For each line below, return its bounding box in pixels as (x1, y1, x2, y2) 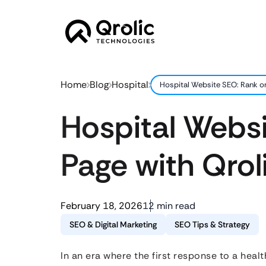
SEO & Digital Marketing (69, 219, 157, 230)
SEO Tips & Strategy (175, 219, 250, 230)
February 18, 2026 (61, 199, 142, 212)
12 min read (142, 199, 195, 212)
